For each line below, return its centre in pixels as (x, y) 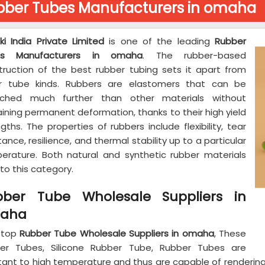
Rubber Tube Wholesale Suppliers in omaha (117, 233)
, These (230, 233)
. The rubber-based (195, 55)
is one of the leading (159, 41)
